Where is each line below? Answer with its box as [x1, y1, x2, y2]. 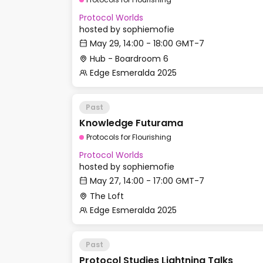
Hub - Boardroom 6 [90, 53, 168, 65]
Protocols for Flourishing [86, 132, 171, 142]
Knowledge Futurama [79, 116, 183, 130]
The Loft [90, 190, 124, 202]
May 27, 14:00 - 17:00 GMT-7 [90, 175, 204, 187]
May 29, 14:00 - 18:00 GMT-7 [90, 38, 204, 49]
